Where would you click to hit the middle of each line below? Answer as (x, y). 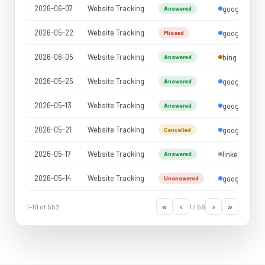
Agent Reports (63, 46)
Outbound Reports (69, 25)
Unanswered (181, 178)
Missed (174, 33)
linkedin (235, 154)
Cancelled (177, 130)
